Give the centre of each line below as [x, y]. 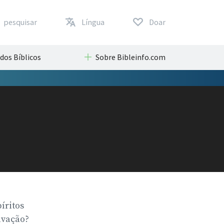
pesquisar [20, 22]
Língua [93, 22]
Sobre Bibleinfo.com [130, 57]
